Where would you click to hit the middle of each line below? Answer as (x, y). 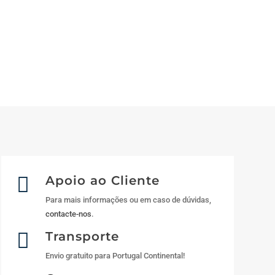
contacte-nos (68, 214)
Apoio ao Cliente (102, 180)
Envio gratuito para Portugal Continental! (115, 256)
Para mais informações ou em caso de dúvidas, (128, 199)
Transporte (82, 237)
